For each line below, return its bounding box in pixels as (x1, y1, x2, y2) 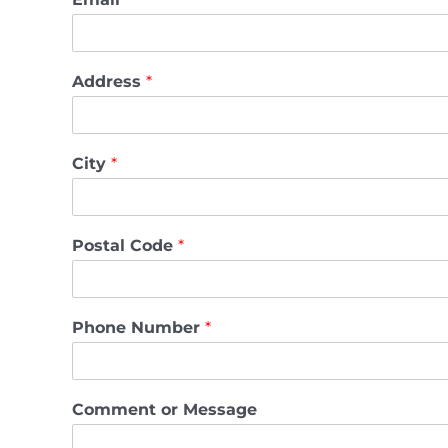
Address (72, 72, 146, 91)
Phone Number (72, 318, 205, 337)
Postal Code (72, 236, 178, 255)
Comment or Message (72, 400, 257, 419)
